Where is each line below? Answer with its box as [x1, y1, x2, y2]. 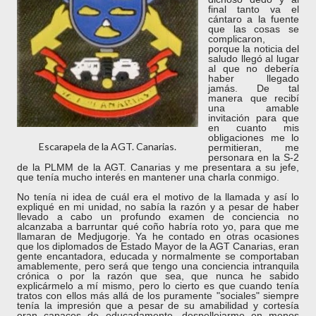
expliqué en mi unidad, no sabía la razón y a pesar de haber [17, 201, 299, 212]
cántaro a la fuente [208, 13, 299, 25]
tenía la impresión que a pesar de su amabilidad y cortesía [17, 300, 299, 311]
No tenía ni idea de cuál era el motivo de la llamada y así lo [17, 191, 299, 202]
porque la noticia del [208, 43, 299, 54]
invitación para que [208, 112, 299, 123]
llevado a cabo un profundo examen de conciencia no [17, 211, 299, 222]
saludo [208, 53, 238, 64]
